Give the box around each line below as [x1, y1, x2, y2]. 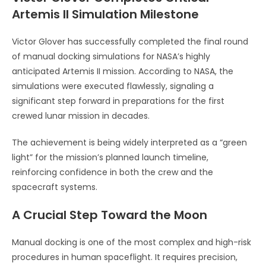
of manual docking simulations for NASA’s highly [12, 50, 210, 62]
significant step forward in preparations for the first [12, 94, 224, 107]
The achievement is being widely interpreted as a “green [12, 136, 247, 148]
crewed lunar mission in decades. [12, 109, 150, 122]
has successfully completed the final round [65, 35, 248, 47]
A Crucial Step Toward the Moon [12, 206, 207, 223]
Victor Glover [12, 35, 65, 47]
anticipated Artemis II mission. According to [12, 65, 194, 77]
